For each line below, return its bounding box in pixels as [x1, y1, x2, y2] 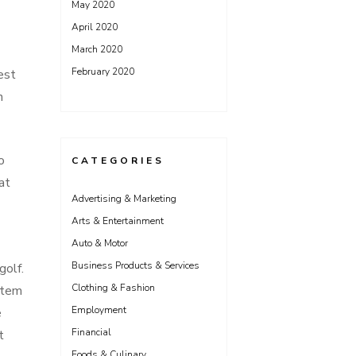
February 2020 [72, 65, 134, 78]
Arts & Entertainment [72, 215, 164, 227]
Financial [72, 326, 111, 339]
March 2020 [72, 43, 122, 56]
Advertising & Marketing [72, 192, 176, 205]
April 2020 [72, 21, 118, 33]
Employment [72, 304, 126, 316]
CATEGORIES [72, 154, 164, 167]
